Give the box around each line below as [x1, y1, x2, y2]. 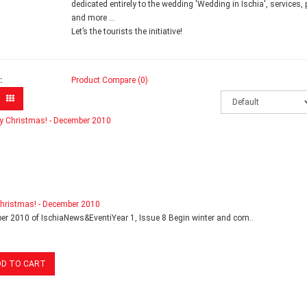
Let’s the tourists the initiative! [71, 27, 182, 36]
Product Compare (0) [71, 75, 148, 85]
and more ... [71, 13, 115, 23]
